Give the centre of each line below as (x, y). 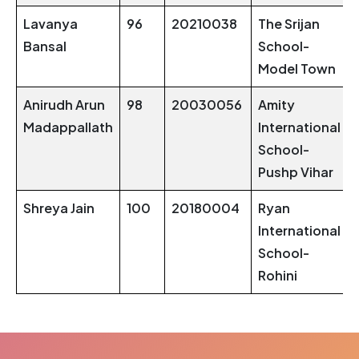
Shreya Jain (59, 208)
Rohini (278, 276)
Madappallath (68, 127)
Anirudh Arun (64, 105)
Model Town (297, 69)
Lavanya (50, 24)
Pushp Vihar (296, 172)
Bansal (45, 46)
